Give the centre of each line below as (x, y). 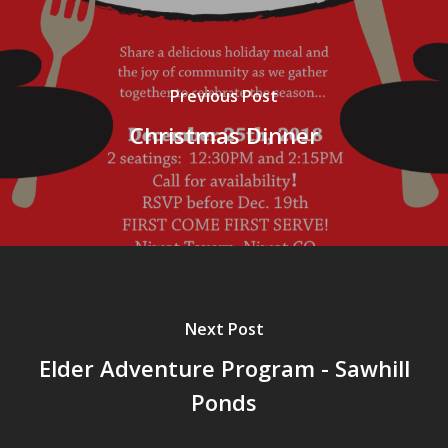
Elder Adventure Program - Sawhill (224, 367)
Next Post (224, 328)
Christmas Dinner (224, 134)
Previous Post (224, 95)
